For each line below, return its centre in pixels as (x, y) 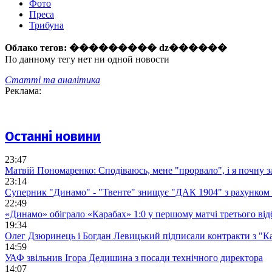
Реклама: (23, 91)
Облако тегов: (37, 48)
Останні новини (53, 136)
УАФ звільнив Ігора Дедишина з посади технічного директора (134, 257)
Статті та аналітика (53, 80)
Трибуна (46, 25)
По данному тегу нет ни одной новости (87, 59)
